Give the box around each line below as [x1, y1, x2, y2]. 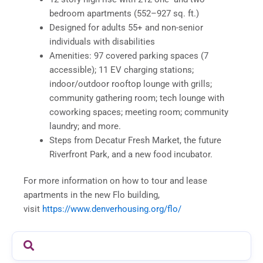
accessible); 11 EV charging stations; [49, 64, 194, 75]
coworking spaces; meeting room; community [49, 106, 228, 117]
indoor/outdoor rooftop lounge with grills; [49, 78, 212, 89]
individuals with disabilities [49, 36, 155, 47]
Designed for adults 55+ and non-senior [49, 22, 203, 33]
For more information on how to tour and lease [23, 176, 207, 187]
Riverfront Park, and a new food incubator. [49, 149, 213, 160]
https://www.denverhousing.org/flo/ [42, 204, 181, 215]
